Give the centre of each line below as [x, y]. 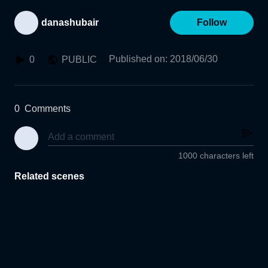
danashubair [70, 22]
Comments [48, 109]
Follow [212, 22]
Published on [137, 59]
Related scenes [49, 176]
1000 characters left [216, 156]
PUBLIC [79, 60]
